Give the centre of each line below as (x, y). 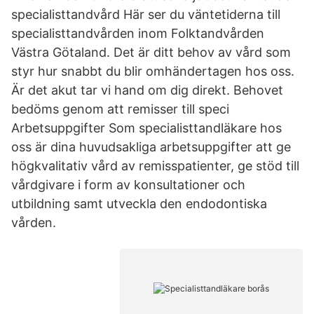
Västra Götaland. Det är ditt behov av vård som (151, 52)
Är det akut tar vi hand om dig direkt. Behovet (147, 90)
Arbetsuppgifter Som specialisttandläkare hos (146, 128)
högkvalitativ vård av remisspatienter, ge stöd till (155, 166)
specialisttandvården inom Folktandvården (138, 33)
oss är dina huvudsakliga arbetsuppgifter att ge (151, 147)
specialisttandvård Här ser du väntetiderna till (146, 14)
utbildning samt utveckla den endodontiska (139, 204)
